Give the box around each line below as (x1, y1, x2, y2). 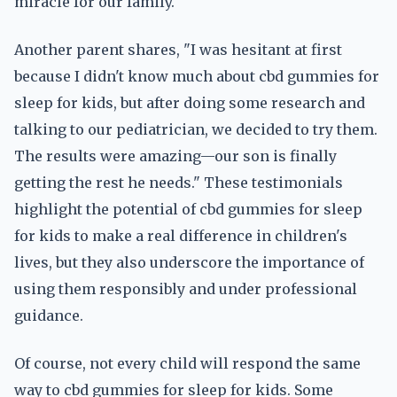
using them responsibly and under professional (14, 280, 357, 298)
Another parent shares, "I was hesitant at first (14, 41, 342, 58)
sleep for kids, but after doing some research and (14, 94, 365, 112)
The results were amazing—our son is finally (14, 147, 337, 165)
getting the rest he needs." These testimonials (14, 174, 343, 191)
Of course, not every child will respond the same (14, 354, 361, 372)
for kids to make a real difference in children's (14, 227, 347, 245)
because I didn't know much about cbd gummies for (14, 67, 379, 85)
